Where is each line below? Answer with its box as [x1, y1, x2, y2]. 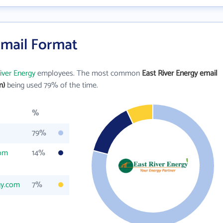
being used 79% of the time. [5, 79, 98, 92]
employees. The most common [35, 67, 142, 80]
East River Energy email [142, 67, 218, 80]
